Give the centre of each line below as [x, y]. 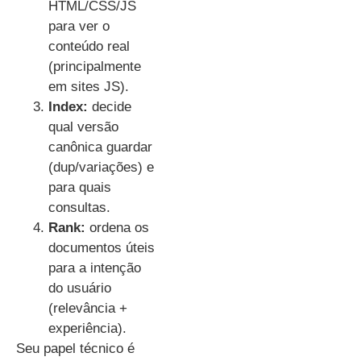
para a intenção [95, 268]
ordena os [117, 227]
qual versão [83, 127]
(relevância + [88, 308]
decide [110, 106]
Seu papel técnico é [75, 348]
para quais [80, 187]
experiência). [87, 328]
